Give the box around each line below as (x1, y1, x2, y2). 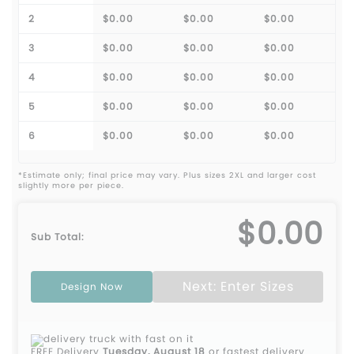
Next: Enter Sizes (182, 277, 294, 296)
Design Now (60, 280, 123, 294)
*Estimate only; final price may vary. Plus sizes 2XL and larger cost (18, 170, 316, 181)
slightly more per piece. (18, 180, 124, 191)
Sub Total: (31, 230, 85, 244)
